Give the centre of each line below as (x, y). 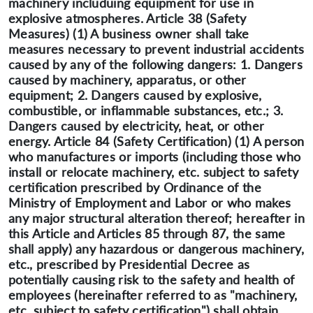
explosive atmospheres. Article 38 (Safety (128, 18)
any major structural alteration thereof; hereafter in (156, 218)
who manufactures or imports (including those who (155, 156)
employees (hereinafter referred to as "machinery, (153, 295)
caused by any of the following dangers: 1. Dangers (156, 64)
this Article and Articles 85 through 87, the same (147, 233)
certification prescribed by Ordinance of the (135, 187)
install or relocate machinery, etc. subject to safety (153, 172)
